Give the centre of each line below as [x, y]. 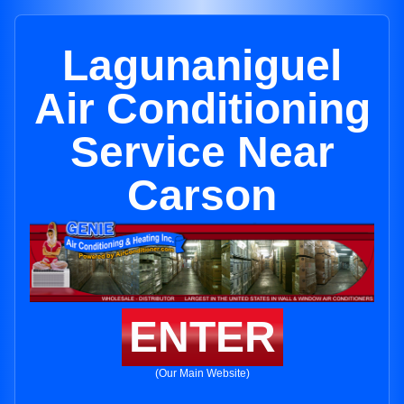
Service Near [202, 152]
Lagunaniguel [202, 65]
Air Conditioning [202, 109]
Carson [202, 195]
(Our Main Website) [202, 374]
